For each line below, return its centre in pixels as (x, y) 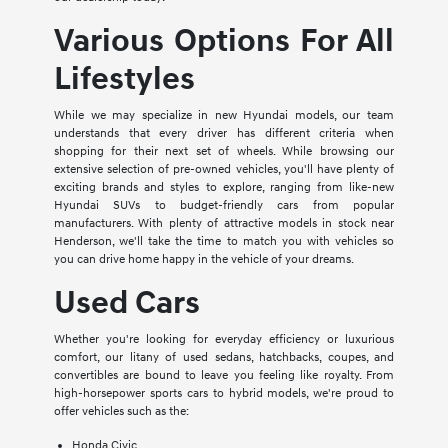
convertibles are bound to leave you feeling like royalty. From (224, 375)
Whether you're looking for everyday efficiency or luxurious (224, 339)
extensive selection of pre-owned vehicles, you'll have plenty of (224, 169)
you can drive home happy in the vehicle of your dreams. (203, 259)
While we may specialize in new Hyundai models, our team (224, 115)
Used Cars (126, 303)
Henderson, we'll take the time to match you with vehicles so (224, 241)
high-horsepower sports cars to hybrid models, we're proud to (224, 393)
